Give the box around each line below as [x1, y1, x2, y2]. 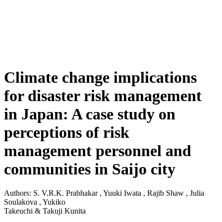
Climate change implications [4, 68, 197, 86]
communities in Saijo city [4, 160, 175, 178]
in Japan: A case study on [4, 105, 175, 123]
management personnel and [4, 142, 191, 160]
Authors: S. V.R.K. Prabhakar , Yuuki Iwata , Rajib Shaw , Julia [4, 189, 204, 198]
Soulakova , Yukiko [4, 198, 65, 207]
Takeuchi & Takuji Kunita [4, 207, 86, 216]
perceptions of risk [4, 123, 129, 141]
